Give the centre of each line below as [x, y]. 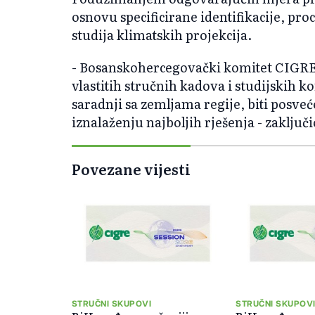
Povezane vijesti [131, 168]
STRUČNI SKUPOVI [112, 303]
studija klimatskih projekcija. [162, 34]
